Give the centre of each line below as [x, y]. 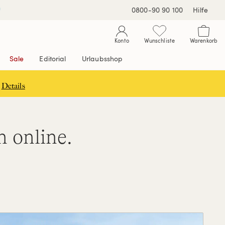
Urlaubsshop [102, 59]
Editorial [53, 59]
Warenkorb [204, 40]
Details [13, 86]
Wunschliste [159, 40]
